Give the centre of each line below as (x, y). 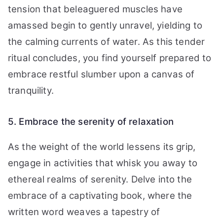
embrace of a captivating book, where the (100, 196)
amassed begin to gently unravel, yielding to (105, 25)
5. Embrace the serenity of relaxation (91, 122)
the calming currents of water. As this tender (107, 42)
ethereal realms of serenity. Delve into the (100, 179)
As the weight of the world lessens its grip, (102, 147)
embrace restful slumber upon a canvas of (101, 74)
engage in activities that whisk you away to (103, 163)
